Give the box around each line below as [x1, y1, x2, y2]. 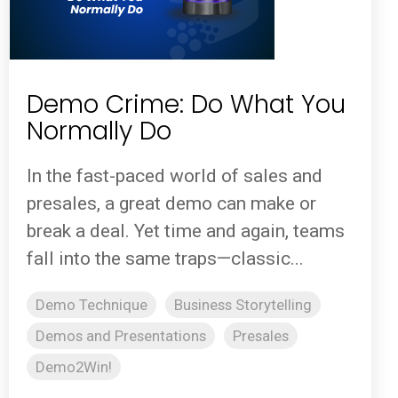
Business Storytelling [174, 296, 312, 314]
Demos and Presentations [36, 327, 206, 346]
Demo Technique [36, 296, 147, 314]
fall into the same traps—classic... [27, 248, 304, 270]
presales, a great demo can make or [27, 193, 316, 215]
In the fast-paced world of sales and [27, 165, 322, 187]
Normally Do [27, 113, 171, 148]
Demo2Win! [36, 358, 112, 377]
